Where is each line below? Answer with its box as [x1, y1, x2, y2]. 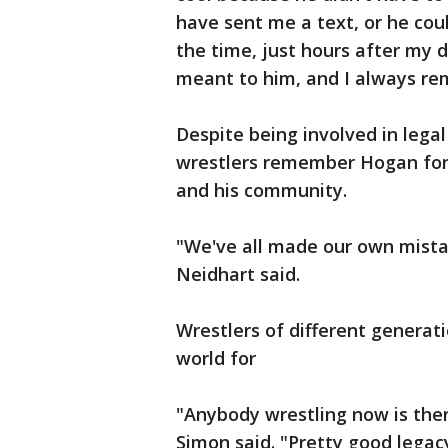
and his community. [176, 178, 347, 202]
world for [176, 346, 261, 370]
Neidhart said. [176, 262, 300, 286]
